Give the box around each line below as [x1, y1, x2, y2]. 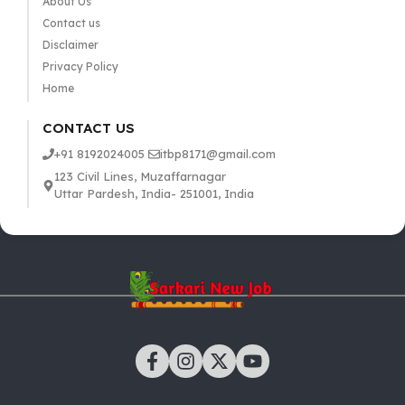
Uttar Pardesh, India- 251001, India [53, 186, 254, 202]
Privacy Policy [42, 60, 118, 74]
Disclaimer [42, 38, 99, 52]
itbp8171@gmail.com [159, 146, 276, 162]
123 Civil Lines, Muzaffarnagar [53, 169, 226, 184]
